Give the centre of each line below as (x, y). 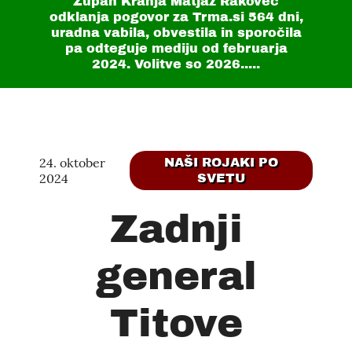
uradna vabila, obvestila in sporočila (176, 33)
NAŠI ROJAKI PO (221, 162)
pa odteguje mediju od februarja (176, 48)
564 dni (273, 17)
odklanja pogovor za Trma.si (148, 17)
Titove (176, 323)
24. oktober (72, 163)
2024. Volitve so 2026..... (176, 64)
